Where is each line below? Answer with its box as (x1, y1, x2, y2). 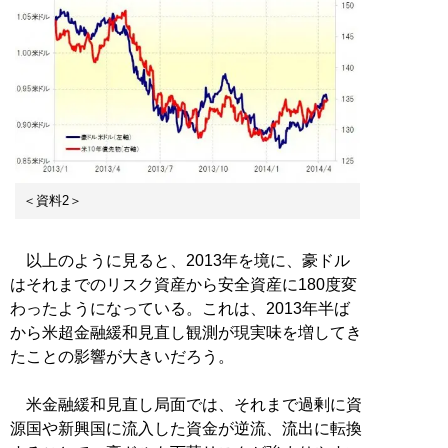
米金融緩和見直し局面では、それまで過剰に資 (10, 395, 362, 413)
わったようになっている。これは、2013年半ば (10, 299, 350, 317)
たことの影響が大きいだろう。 (10, 347, 234, 365)
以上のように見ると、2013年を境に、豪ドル (10, 251, 350, 269)
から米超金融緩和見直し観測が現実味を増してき (10, 323, 362, 341)
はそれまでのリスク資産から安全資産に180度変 (10, 275, 357, 293)
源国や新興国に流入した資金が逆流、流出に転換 (10, 419, 362, 437)
